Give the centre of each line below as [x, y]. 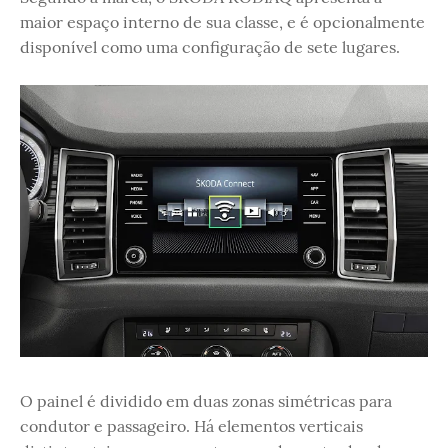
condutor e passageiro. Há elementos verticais [191, 425]
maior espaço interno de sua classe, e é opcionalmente [222, 22]
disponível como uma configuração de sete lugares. [210, 47]
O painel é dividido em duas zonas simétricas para [206, 400]
